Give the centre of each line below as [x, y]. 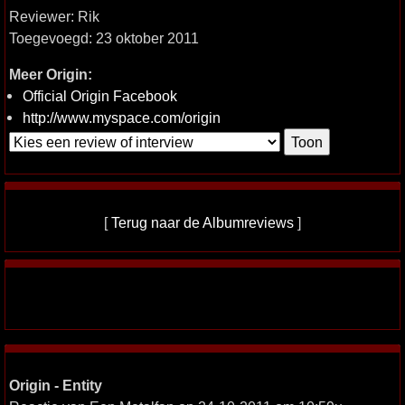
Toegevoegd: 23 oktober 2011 [104, 38]
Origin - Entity [56, 385]
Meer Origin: [51, 74]
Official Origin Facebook [100, 96]
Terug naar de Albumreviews [202, 222]
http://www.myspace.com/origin [122, 118]
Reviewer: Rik [54, 16]
